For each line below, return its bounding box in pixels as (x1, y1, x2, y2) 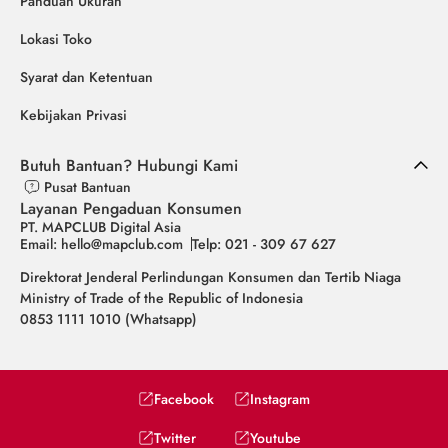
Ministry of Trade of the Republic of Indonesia (20, 287, 303, 308)
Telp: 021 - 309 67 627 (192, 233, 336, 254)
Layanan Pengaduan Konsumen (20, 196, 242, 220)
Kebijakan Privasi (20, 104, 127, 125)
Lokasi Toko (20, 28, 92, 49)
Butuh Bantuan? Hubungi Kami (20, 153, 238, 177)
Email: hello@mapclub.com (20, 233, 183, 254)
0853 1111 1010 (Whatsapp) (20, 308, 197, 329)
